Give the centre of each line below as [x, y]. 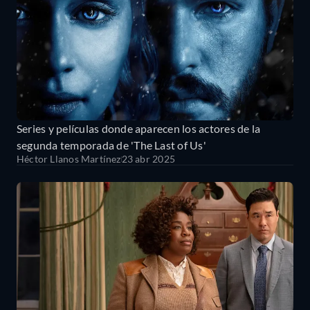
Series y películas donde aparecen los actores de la [139, 129]
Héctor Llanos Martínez [69, 159]
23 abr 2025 [148, 159]
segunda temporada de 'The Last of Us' [111, 145]
